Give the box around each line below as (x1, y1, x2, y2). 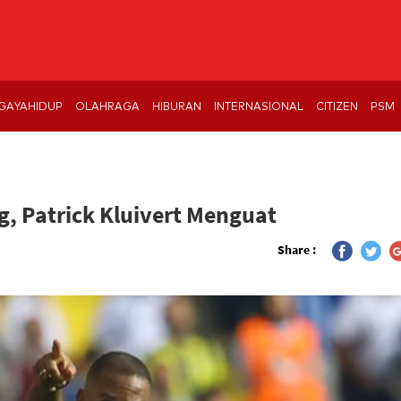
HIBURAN (152, 99, 201, 113)
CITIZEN (316, 99, 358, 113)
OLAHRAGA (75, 99, 140, 113)
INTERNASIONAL (214, 99, 303, 113)
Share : (277, 241, 319, 258)
